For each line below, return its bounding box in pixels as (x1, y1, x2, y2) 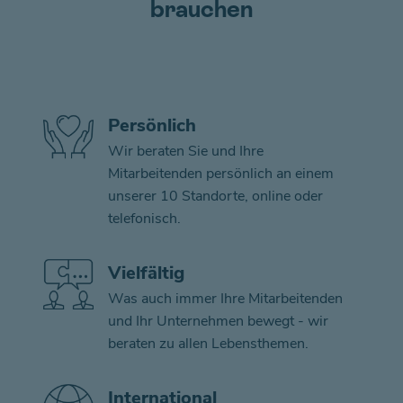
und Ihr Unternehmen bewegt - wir (108, 311, 328, 331)
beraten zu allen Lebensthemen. (108, 334, 309, 354)
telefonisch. (108, 209, 181, 228)
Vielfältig (108, 261, 184, 285)
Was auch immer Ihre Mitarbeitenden (108, 289, 343, 309)
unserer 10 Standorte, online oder (108, 186, 323, 206)
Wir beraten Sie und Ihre (108, 141, 264, 161)
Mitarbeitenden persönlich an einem (108, 164, 334, 184)
